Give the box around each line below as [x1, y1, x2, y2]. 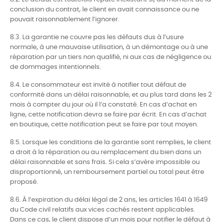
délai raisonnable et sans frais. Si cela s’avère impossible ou [10, 159, 200, 166]
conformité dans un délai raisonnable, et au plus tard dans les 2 [10, 92, 212, 98]
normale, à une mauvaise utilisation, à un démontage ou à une [10, 44, 208, 51]
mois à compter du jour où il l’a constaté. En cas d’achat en [10, 102, 197, 108]
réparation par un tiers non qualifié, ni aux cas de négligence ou [10, 54, 211, 60]
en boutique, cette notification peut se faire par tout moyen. [10, 121, 198, 128]
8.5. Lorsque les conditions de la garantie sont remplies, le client [10, 139, 211, 146]
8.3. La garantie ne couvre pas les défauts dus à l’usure [10, 34, 184, 41]
